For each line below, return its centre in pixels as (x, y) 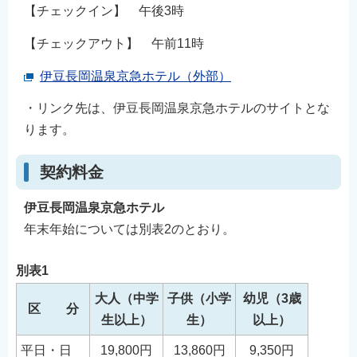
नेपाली (27, 114)
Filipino (34, 138)
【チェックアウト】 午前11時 (114, 43)
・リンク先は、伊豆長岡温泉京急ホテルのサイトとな (177, 108)
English (34, 15)
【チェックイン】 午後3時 (104, 11)
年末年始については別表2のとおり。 (129, 229)
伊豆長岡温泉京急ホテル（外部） (135, 76)
